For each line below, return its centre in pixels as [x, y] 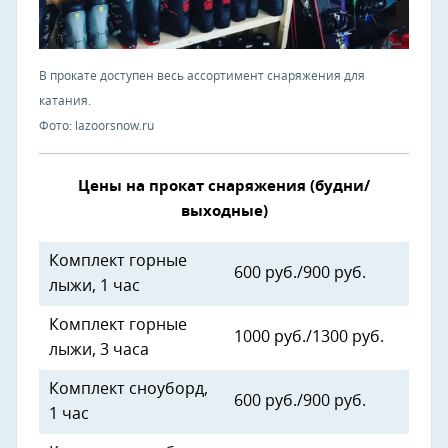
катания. [65, 101]
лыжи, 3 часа [99, 350]
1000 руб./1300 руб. [309, 337]
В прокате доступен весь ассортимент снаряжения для [202, 76]
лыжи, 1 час [94, 286]
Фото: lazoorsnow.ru [96, 126]
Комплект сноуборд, [128, 389]
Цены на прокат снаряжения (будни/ [224, 187]
